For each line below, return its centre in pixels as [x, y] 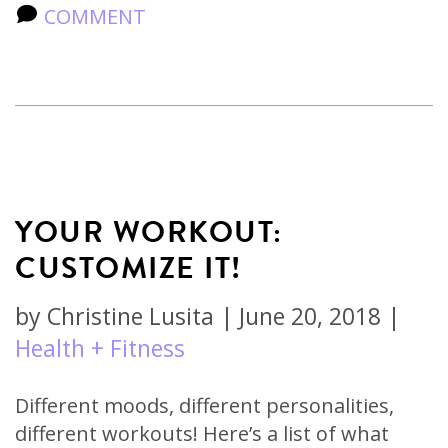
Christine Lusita [130, 316]
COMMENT [92, 16]
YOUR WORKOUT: [149, 232]
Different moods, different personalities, [204, 405]
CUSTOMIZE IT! [128, 268]
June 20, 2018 [310, 316]
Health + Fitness [100, 348]
